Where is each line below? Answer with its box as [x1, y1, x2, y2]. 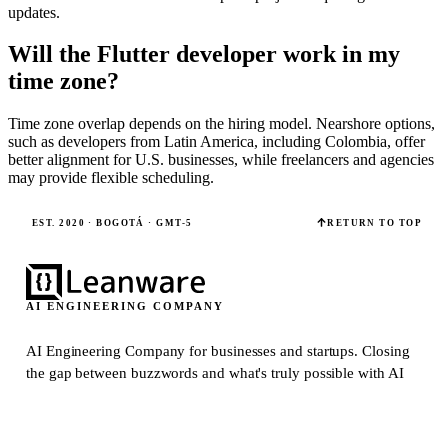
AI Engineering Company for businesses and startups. [26, 343, 363, 360]
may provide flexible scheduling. [8, 169, 214, 187]
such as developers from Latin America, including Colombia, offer [8, 133, 425, 151]
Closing [362, 343, 410, 360]
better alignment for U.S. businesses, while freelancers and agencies [8, 151, 434, 169]
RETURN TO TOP [327, 217, 422, 228]
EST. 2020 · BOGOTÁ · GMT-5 [32, 217, 193, 228]
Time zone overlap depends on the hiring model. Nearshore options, [8, 115, 435, 133]
